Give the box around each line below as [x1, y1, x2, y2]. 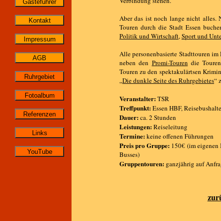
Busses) [119, 150, 140, 159]
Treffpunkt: [119, 103, 151, 112]
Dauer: [119, 112, 139, 122]
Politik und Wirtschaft [119, 32, 179, 40]
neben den [119, 58, 152, 67]
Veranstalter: [119, 94, 156, 103]
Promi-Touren [151, 58, 188, 67]
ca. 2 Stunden [139, 113, 176, 122]
